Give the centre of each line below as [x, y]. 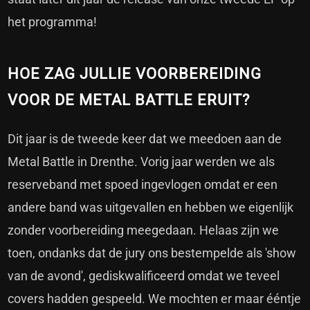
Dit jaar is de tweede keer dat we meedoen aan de [145, 139]
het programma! [53, 22]
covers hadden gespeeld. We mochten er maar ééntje [155, 299]
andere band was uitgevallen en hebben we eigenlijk [151, 208]
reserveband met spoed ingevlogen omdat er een [143, 185]
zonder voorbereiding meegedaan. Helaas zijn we [144, 230]
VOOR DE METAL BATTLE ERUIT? [129, 100]
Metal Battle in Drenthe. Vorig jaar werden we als [142, 162]
